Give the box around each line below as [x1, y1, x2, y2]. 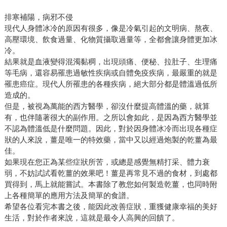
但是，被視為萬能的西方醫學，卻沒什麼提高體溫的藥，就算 [4, 102, 210, 111]
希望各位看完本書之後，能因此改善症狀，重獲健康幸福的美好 [4, 202, 217, 211]
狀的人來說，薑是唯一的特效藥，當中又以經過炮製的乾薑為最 [4, 135, 217, 144]
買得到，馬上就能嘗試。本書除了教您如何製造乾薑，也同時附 [4, 180, 217, 189]
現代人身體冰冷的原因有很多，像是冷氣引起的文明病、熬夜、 [4, 24, 217, 33]
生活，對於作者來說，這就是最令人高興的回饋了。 [4, 213, 179, 222]
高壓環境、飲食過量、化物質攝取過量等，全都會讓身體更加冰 [4, 35, 217, 44]
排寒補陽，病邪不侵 [4, 13, 73, 22]
